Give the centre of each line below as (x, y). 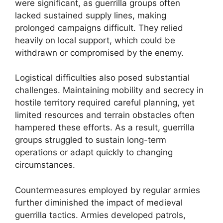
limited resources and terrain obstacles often (105, 115)
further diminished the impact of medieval (99, 202)
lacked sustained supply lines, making (91, 15)
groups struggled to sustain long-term (91, 140)
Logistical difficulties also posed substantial (102, 78)
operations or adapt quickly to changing (94, 152)
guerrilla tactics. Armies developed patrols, (100, 215)
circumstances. (45, 165)
